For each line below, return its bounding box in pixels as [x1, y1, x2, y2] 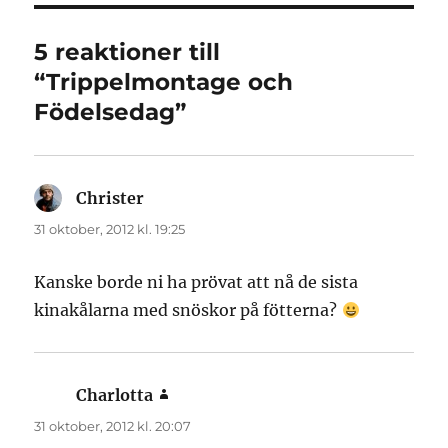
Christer [76, 188, 145, 209]
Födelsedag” [34, 98, 187, 127]
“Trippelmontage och [34, 68, 294, 97]
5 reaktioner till [34, 38, 221, 67]
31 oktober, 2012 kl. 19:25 [34, 221, 186, 238]
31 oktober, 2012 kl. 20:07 [34, 418, 192, 435]
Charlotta [76, 385, 154, 406]
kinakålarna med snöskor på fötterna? [34, 300, 342, 321]
